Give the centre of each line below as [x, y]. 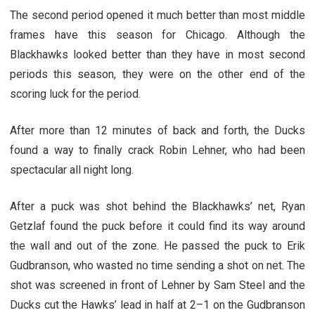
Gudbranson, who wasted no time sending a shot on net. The [157, 265]
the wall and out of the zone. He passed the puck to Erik [157, 245]
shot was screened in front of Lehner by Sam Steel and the [157, 285]
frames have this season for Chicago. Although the [157, 34]
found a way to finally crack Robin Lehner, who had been [157, 150]
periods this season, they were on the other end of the [157, 74]
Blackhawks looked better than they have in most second [157, 54]
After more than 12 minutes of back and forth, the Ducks [157, 130]
